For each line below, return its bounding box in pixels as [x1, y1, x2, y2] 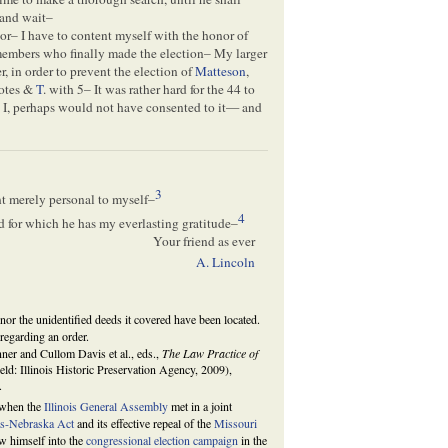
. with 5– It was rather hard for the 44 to [43, 80, 256, 99]
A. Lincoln [195, 252, 255, 271]
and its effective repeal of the [74, 415, 215, 432]
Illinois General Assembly [44, 398, 169, 415]
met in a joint [168, 398, 233, 415]
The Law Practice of [162, 345, 259, 362]
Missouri [214, 415, 258, 432]
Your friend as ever [152, 232, 255, 251]
